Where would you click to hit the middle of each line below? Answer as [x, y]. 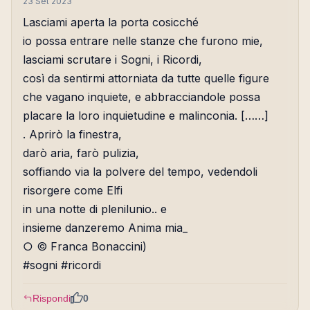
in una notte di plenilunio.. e [95, 209]
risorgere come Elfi [73, 191]
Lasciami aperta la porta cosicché [111, 22]
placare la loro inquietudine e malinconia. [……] [146, 116]
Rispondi [52, 299]
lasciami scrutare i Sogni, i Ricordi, [112, 60]
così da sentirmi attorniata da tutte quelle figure [146, 79]
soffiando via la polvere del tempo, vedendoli [140, 172]
